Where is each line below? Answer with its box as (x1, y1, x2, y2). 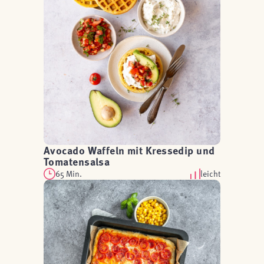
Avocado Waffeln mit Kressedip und (44, 143, 215, 158)
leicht (200, 168, 220, 179)
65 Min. (55, 168, 82, 179)
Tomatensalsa (44, 154, 110, 169)
